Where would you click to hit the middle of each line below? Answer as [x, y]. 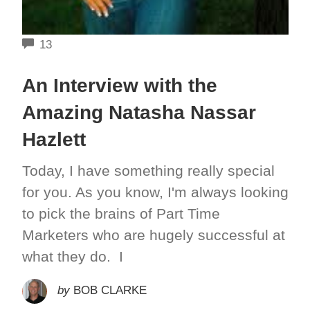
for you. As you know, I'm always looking [155, 192]
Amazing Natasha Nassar [139, 112]
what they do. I [72, 256]
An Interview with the [119, 85]
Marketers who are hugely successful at [153, 235]
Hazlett [54, 139]
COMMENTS [84, 44]
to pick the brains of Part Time [121, 213]
